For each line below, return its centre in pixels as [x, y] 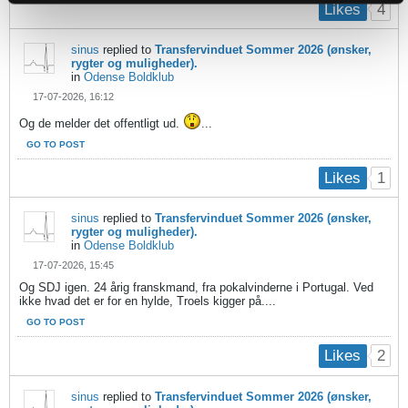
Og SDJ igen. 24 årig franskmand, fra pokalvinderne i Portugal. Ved [196, 288]
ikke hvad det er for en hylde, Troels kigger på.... [148, 301]
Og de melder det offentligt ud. [101, 124]
